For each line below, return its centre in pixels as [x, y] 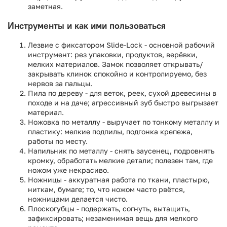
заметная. [45, 6]
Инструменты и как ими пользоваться [87, 25]
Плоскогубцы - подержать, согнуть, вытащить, [109, 208]
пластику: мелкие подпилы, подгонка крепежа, [110, 131]
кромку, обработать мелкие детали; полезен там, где [120, 160]
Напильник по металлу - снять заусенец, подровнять [121, 150]
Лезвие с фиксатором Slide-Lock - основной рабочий [121, 45]
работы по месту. [58, 141]
